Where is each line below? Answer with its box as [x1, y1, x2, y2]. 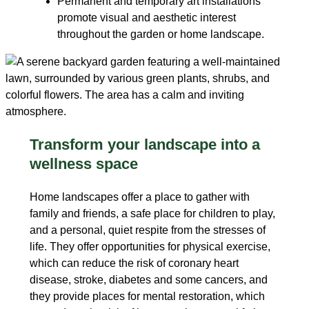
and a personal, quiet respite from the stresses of [29, 224, 266, 237]
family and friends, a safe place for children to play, [29, 208, 275, 220]
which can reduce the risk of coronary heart [29, 257, 239, 270]
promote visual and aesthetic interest [57, 12, 236, 24]
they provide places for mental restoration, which [29, 290, 265, 303]
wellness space [29, 155, 138, 173]
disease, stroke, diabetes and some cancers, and [29, 274, 268, 286]
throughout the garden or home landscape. [57, 28, 264, 41]
